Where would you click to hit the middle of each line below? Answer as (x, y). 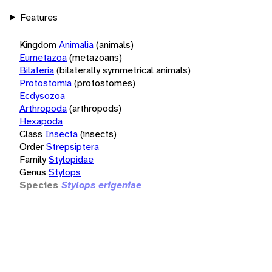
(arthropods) (95, 108)
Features (39, 17)
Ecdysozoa (42, 95)
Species (39, 185)
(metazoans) (96, 57)
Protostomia (46, 83)
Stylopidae (71, 159)
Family (33, 159)
